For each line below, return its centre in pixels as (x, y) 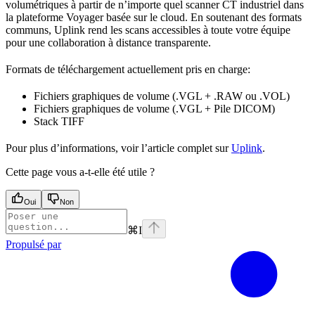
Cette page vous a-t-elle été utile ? (80, 172)
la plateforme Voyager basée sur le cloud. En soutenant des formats (154, 18)
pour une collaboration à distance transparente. (108, 43)
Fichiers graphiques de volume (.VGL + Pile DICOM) (154, 109)
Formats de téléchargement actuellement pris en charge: (128, 70)
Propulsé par (33, 245)
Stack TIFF (59, 122)
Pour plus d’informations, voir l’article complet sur (118, 148)
